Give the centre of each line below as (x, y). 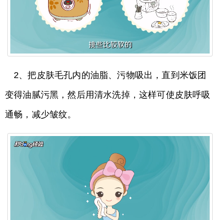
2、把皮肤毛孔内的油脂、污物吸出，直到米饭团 (110, 75)
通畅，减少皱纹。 (41, 115)
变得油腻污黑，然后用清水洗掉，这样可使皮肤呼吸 (108, 95)
